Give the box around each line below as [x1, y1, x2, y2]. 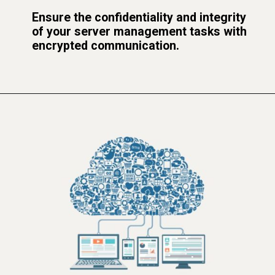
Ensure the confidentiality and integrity [32, 10, 247, 25]
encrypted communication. [32, 39, 180, 53]
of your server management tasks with [32, 25, 247, 39]
